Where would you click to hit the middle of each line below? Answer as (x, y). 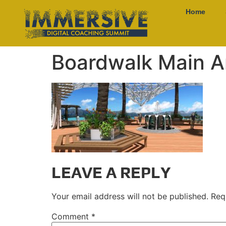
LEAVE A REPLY (111, 173)
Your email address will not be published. (130, 196)
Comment (71, 217)
